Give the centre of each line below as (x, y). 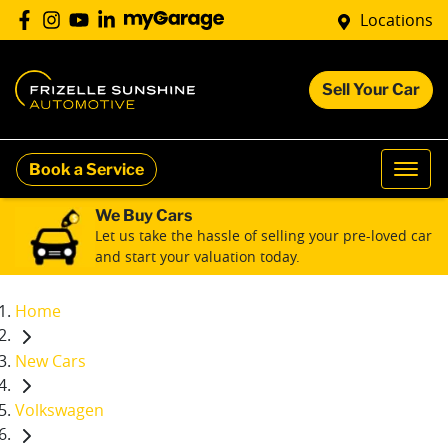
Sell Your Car (371, 89)
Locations (396, 20)
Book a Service (86, 169)
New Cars (50, 360)
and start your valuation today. (197, 256)
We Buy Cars (143, 215)
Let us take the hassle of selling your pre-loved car (263, 235)
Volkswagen (59, 410)
